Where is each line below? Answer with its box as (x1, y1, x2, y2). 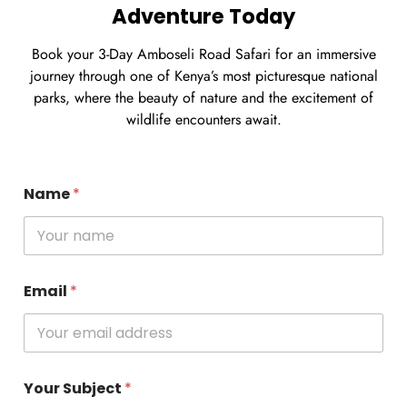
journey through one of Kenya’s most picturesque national (29, 65, 378, 86)
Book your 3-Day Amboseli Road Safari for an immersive (31, 43, 376, 65)
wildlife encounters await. (125, 108, 282, 130)
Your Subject (24, 377, 124, 399)
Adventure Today (112, 2, 295, 32)
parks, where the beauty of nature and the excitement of (34, 86, 373, 108)
